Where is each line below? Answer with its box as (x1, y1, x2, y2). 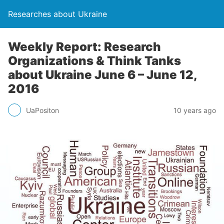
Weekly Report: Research (8, 39, 161, 54)
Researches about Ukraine (8, 9, 107, 19)
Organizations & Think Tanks (8, 53, 181, 68)
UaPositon (26, 105, 59, 114)
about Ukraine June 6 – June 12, (8, 67, 197, 82)
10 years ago (173, 105, 216, 114)
